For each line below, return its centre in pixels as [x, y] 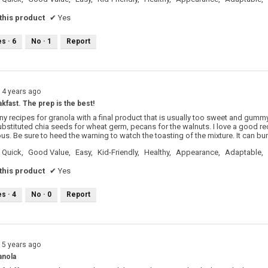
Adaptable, [244, 153]
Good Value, [49, 153]
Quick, [13, 153]
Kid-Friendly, [118, 153]
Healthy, [158, 153]
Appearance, [198, 153]
